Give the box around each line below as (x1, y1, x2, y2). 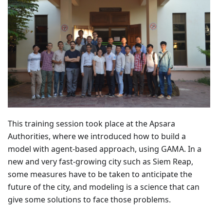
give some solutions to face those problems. (8, 194, 171, 205)
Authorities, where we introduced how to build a (8, 131, 186, 142)
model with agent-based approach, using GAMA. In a (8, 144, 201, 155)
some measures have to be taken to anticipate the (8, 169, 192, 180)
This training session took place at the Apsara (8, 118, 175, 129)
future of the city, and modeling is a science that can (8, 182, 200, 193)
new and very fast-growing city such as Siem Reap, (8, 156, 193, 167)
